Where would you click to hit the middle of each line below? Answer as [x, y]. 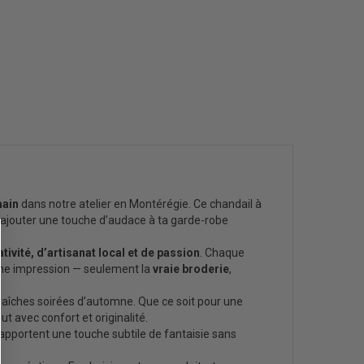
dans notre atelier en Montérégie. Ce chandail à [140, 204]
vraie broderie [191, 269]
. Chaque [222, 253]
